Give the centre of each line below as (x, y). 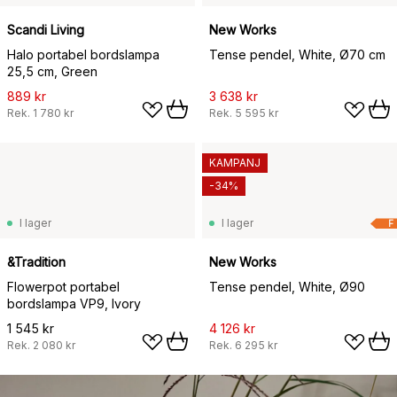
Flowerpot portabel (63, 287)
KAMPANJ (235, 163)
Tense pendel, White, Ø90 (287, 287)
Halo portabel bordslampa (83, 55)
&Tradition (36, 262)
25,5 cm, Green (52, 72)
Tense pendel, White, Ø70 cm (297, 55)
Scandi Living (46, 30)
